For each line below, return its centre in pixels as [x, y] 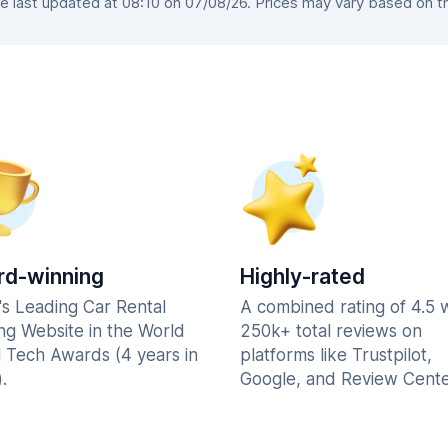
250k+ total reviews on [331, 331]
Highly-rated [302, 276]
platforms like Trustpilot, [336, 355]
